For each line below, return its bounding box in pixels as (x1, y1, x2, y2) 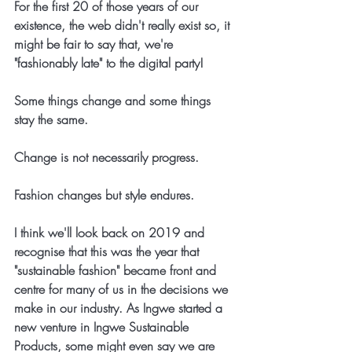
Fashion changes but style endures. (14, 186, 194, 203)
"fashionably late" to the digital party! (14, 54, 203, 71)
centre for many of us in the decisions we (14, 280, 232, 298)
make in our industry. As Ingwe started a (14, 299, 226, 317)
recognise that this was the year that (14, 243, 203, 260)
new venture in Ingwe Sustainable (14, 318, 192, 335)
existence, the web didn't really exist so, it (14, 16, 233, 34)
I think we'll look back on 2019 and (14, 224, 208, 241)
